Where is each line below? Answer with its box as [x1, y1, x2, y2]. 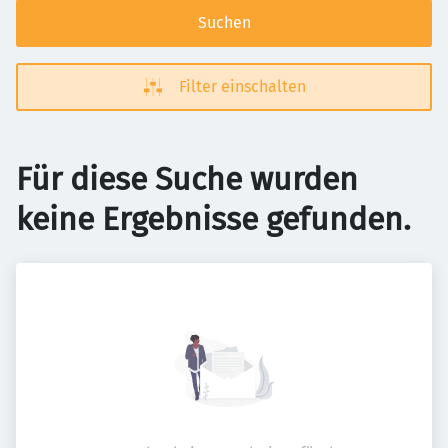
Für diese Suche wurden [16, 160, 358, 198]
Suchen [197, 13, 251, 32]
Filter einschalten [178, 77, 306, 96]
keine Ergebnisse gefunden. [16, 200, 411, 238]
